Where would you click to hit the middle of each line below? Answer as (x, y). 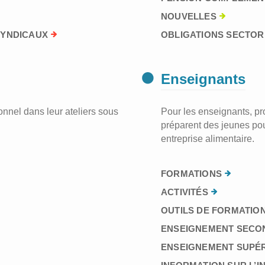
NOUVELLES (189, 16)
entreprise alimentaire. (208, 139)
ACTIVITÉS (185, 192)
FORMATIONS (191, 174)
